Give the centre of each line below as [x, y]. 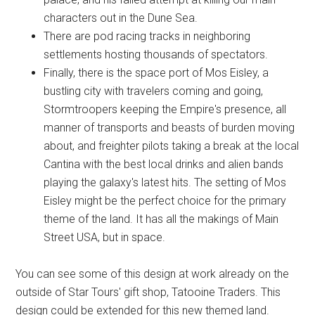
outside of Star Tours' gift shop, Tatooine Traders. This [148, 292]
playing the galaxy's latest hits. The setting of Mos [165, 183]
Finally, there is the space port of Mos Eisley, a [156, 73]
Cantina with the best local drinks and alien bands [164, 165]
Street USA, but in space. [105, 238]
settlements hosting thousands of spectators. [156, 55]
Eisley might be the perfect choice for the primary [165, 201]
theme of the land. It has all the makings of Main [161, 219]
